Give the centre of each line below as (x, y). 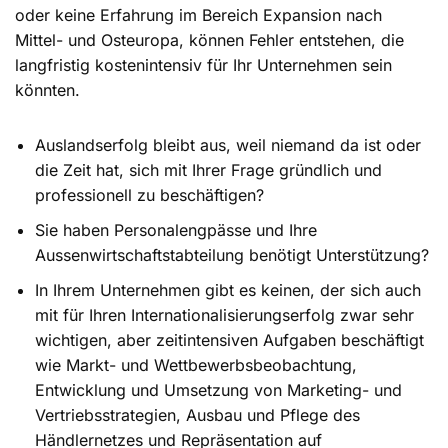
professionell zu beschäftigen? (149, 195)
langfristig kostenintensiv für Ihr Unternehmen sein (203, 65)
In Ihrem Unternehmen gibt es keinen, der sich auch (228, 290)
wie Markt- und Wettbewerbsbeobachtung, (196, 365)
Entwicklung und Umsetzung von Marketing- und (218, 390)
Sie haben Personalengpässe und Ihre (176, 230)
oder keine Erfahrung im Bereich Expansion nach (198, 15)
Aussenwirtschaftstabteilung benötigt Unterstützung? (232, 255)
